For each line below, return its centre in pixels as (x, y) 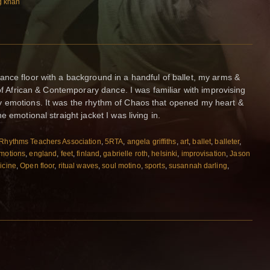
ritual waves (78, 165)
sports (155, 165)
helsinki (165, 153)
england (43, 153)
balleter (227, 141)
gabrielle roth (126, 153)
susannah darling (198, 165)
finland (88, 153)
